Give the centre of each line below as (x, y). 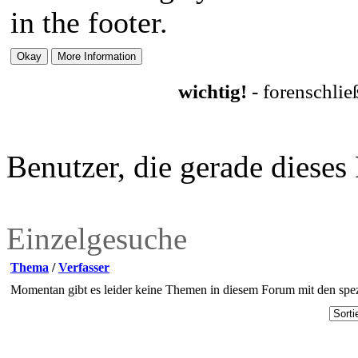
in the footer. (89, 22)
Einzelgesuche (97, 239)
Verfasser (84, 267)
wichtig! (215, 91)
